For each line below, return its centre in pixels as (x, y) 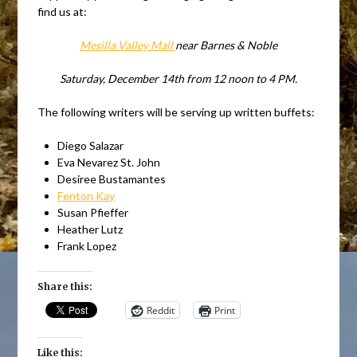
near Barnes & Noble (226, 45)
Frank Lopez (87, 246)
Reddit (161, 310)
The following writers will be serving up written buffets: (177, 112)
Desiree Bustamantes (112, 179)
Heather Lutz (90, 229)
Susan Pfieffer (93, 213)
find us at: (63, 12)
